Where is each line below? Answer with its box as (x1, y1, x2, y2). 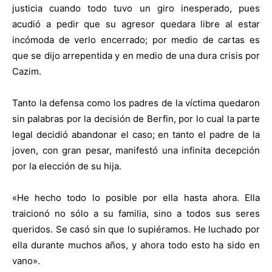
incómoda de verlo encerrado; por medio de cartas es (12, 33, 260, 46)
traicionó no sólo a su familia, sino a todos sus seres (12, 207, 260, 219)
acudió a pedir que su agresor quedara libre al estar (12, 18, 260, 30)
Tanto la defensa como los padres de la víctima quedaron (12, 97, 260, 109)
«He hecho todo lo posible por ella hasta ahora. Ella (12, 191, 260, 203)
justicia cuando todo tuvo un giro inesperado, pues (12, 2, 260, 14)
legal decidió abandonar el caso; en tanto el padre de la (12, 128, 260, 140)
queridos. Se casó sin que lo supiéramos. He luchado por (12, 223, 260, 235)
